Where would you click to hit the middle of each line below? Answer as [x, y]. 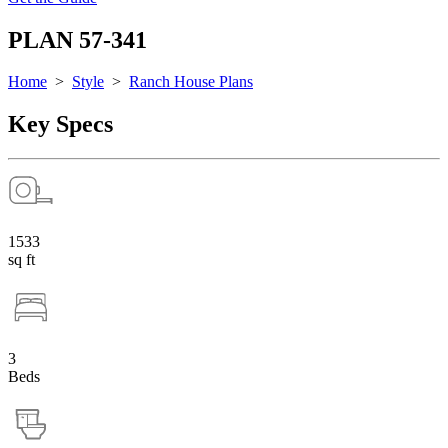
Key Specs [60, 124]
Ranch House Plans [191, 82]
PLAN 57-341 [77, 39]
